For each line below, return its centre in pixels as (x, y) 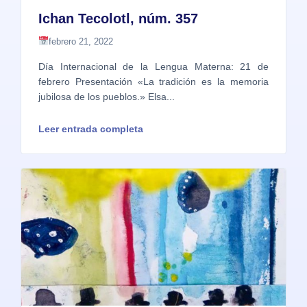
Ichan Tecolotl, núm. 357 (118, 19)
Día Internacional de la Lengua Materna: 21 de (153, 67)
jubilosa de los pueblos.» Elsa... (107, 97)
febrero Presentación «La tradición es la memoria (153, 82)
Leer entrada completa (91, 129)
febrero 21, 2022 (81, 42)
